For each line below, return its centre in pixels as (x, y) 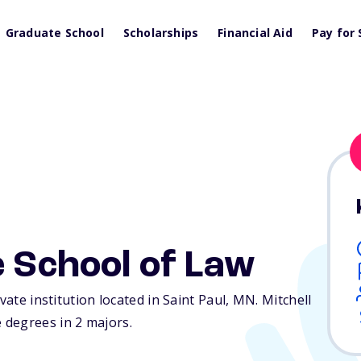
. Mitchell (284, 300)
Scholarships (161, 33)
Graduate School (54, 33)
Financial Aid (255, 33)
